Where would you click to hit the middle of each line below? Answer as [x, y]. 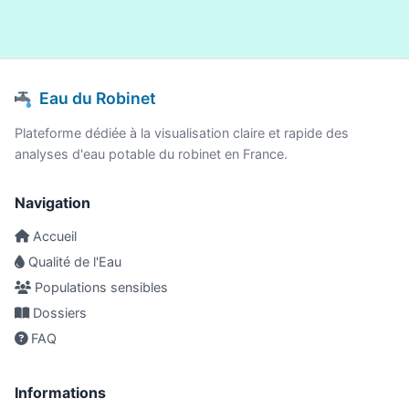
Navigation [52, 203]
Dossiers [58, 313]
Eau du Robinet [96, 99]
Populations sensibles [100, 288]
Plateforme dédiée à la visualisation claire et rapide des [182, 133]
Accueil [53, 236]
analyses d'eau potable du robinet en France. [151, 154]
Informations [60, 393]
